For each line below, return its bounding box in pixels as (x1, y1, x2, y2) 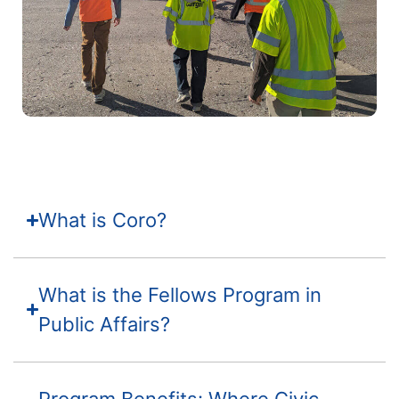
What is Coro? (38, 208, 167, 232)
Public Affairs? (38, 312, 171, 336)
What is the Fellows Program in (38, 282, 322, 306)
